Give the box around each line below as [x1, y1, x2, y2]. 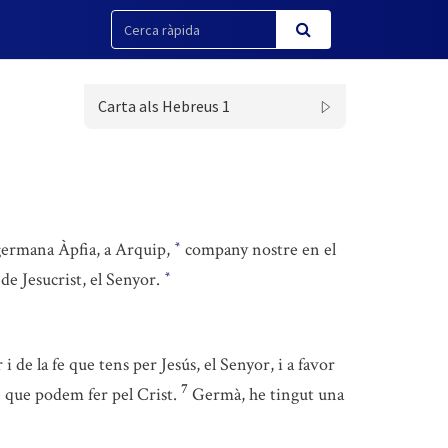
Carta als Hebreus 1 [97, 96, 230, 116]
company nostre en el [181, 238, 336, 261]
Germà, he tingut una [192, 383, 344, 406]
